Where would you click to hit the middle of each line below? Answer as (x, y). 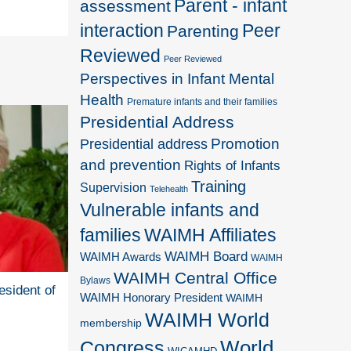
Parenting (203, 31)
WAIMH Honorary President (152, 297)
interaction (122, 30)
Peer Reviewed (193, 58)
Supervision (114, 187)
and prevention (131, 164)
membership (111, 322)
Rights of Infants (233, 165)
